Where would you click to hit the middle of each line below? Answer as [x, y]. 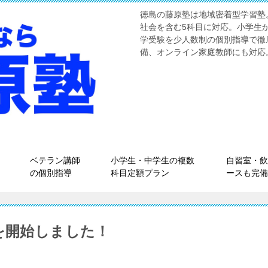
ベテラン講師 [55, 160]
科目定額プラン [140, 173]
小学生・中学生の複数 [153, 160]
